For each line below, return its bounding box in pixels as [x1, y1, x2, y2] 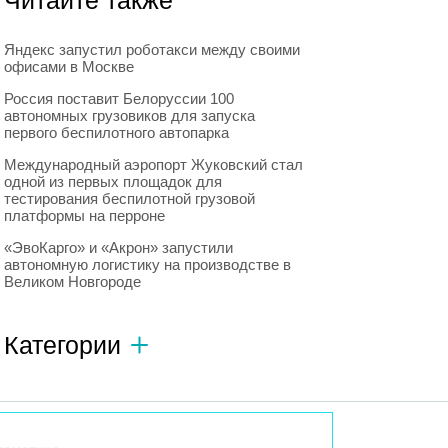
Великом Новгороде [3, 273, 141, 290]
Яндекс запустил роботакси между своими [3, 41, 300, 58]
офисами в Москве [3, 58, 134, 75]
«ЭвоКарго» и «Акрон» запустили [3, 239, 233, 256]
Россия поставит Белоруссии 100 [3, 90, 234, 107]
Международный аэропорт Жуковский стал [3, 156, 303, 173]
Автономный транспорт [3, 381, 164, 398]
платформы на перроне [3, 207, 165, 224]
